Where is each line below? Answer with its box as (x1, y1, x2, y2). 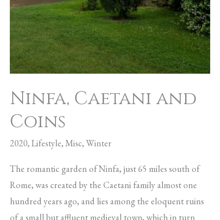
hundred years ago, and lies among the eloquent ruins (10, 195, 204, 207)
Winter (86, 137, 111, 149)
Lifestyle (31, 137, 61, 149)
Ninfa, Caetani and (10, 86, 197, 111)
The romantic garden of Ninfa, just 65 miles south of (10, 163, 199, 174)
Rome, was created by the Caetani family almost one (10, 179, 197, 191)
